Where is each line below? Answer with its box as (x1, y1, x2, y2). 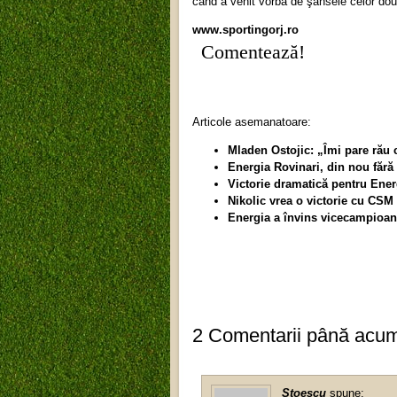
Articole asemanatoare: (192, 115, 311, 128)
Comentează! (201, 41, 305, 63)
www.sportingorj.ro (192, 22, 299, 36)
